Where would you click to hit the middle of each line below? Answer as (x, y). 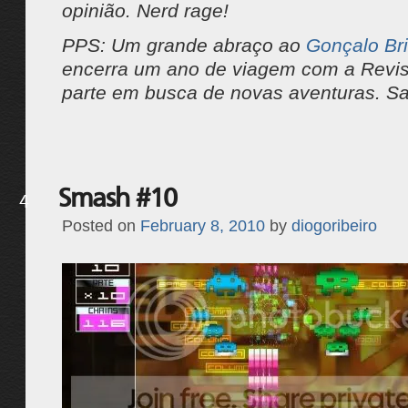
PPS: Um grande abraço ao (184, 45)
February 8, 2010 (202, 226)
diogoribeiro (334, 226)
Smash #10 (117, 197)
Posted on (98, 226)
